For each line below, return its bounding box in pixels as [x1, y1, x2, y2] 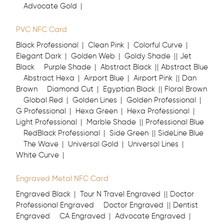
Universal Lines [128, 140, 178, 148]
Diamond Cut [47, 85, 93, 93]
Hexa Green [75, 107, 117, 115]
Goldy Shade [124, 52, 170, 60]
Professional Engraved [16, 201, 94, 209]
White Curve [16, 151, 59, 159]
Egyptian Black [103, 85, 155, 93]
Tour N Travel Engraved [80, 190, 160, 198]
